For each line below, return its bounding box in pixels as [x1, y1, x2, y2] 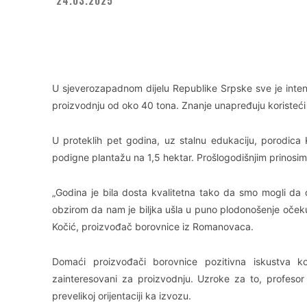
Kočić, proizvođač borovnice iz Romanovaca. [52, 220, 254, 232]
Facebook [85, 27, 121, 38]
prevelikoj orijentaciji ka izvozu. [52, 289, 191, 302]
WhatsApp [224, 27, 260, 38]
